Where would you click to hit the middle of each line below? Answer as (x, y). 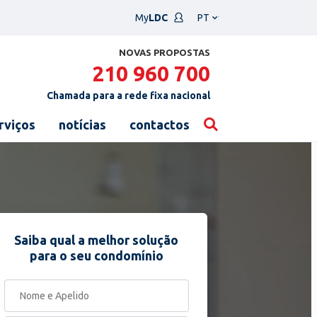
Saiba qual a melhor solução (97, 240)
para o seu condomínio (96, 255)
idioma (210, 35)
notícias (82, 125)
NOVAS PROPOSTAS (165, 52)
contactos (160, 125)
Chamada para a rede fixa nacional (128, 96)
